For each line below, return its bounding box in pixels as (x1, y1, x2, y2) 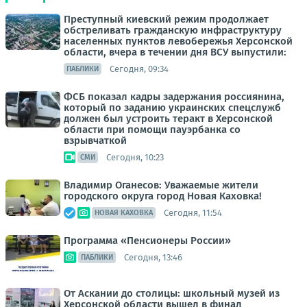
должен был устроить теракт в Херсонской (64, 112, 273, 125)
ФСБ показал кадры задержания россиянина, (64, 90, 284, 103)
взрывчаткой (64, 134, 127, 147)
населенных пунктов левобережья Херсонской (64, 35, 293, 47)
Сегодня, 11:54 (164, 207, 222, 218)
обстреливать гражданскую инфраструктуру (64, 24, 282, 36)
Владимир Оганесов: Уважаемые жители (64, 179, 258, 191)
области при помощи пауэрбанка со (64, 123, 241, 136)
